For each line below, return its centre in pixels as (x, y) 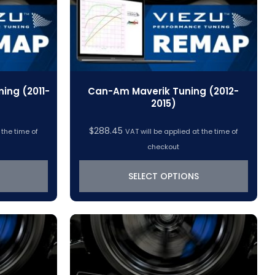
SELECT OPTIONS (163, 176)
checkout (164, 147)
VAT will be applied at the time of (181, 132)
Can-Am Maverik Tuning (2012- (164, 91)
